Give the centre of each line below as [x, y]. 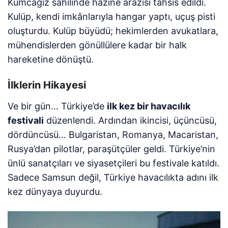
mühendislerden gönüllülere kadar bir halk [97, 45]
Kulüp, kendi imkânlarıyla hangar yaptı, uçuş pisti [112, 16]
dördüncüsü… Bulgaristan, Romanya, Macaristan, [113, 134]
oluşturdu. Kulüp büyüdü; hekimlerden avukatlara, [113, 31]
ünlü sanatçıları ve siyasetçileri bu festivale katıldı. [114, 163]
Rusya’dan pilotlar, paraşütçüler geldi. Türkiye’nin [112, 149]
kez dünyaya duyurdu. [55, 191]
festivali [26, 120]
